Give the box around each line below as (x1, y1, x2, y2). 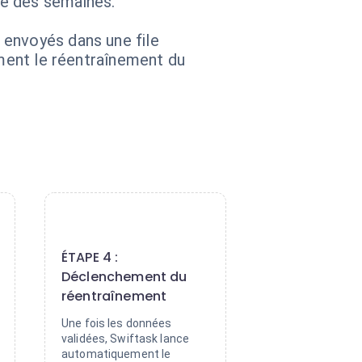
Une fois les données (61, 317, 172, 330)
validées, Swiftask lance (61, 332, 190, 345)
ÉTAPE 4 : (61, 248, 119, 267)
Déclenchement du (61, 267, 187, 286)
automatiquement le (61, 347, 171, 360)
